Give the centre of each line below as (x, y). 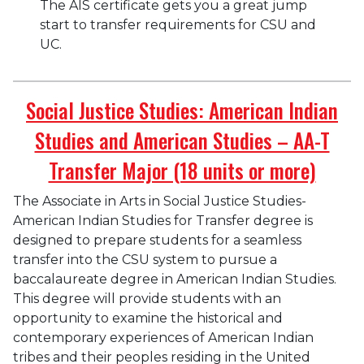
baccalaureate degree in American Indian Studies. (175, 279)
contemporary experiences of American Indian (163, 337)
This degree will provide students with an (147, 298)
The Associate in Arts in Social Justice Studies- (160, 201)
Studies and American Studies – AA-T (182, 140)
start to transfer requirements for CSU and (178, 24)
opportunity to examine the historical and (148, 318)
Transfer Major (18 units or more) (182, 170)
